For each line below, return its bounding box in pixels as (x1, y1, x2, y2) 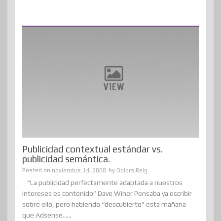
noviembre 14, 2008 (52, 167, 106, 174)
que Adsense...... (22, 211, 72, 220)
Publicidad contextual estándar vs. (22, 144, 163, 155)
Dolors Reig (116, 167, 147, 174)
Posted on (22, 167, 52, 174)
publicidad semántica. (22, 153, 110, 165)
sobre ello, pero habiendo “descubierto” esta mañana (22, 200, 186, 209)
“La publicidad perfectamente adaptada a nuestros (27, 179, 183, 187)
